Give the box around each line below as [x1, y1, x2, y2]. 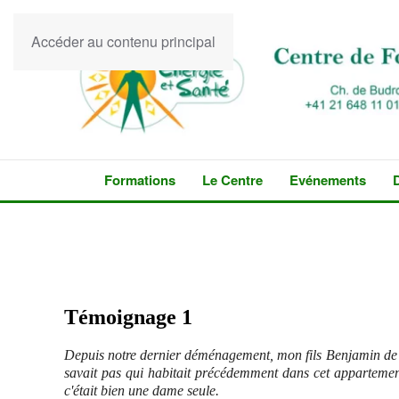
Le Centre [202, 170, 263, 191]
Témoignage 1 [64, 305, 192, 330]
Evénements [289, 170, 366, 191]
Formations [104, 170, 175, 191]
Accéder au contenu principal [31, 31, 216, 52]
